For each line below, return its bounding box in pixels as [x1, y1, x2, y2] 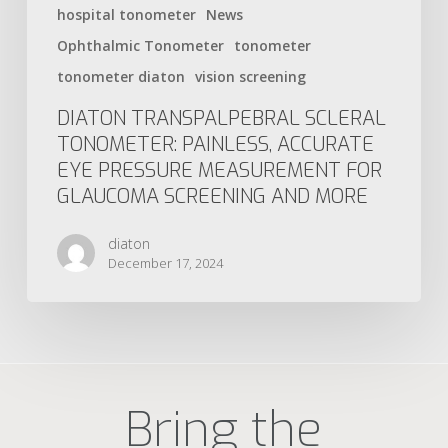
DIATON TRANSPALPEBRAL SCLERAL [56, 104, 386, 132]
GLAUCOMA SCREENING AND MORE [56, 182, 368, 210]
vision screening [194, 66, 306, 86]
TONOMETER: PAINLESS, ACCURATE [56, 130, 374, 158]
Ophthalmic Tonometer [56, 35, 224, 55]
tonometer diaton [56, 66, 185, 86]
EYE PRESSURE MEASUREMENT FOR [56, 156, 382, 184]
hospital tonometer [56, 4, 196, 24]
